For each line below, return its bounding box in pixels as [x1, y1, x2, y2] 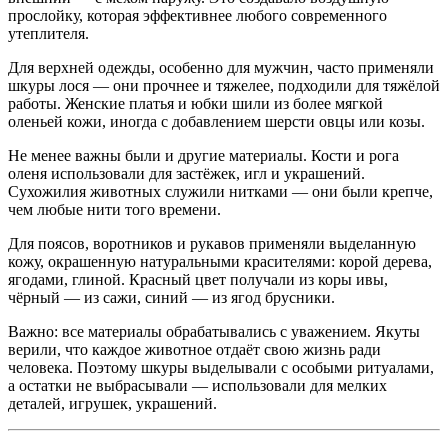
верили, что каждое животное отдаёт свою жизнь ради [8, 340, 381, 358]
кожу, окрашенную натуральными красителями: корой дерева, [8, 252, 432, 270]
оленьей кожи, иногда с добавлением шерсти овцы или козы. [8, 112, 425, 130]
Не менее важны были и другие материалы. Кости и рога [8, 146, 399, 164]
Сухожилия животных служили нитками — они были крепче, [8, 182, 433, 200]
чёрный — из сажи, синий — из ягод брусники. [8, 288, 335, 306]
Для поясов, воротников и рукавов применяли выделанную [8, 234, 416, 252]
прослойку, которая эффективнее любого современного [8, 6, 387, 24]
